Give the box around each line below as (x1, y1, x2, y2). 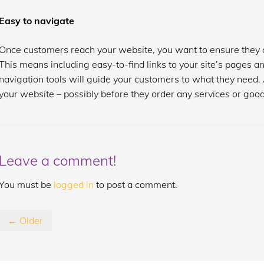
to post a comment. (93, 179, 177, 190)
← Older (7, 214, 43, 226)
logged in (53, 179, 94, 190)
